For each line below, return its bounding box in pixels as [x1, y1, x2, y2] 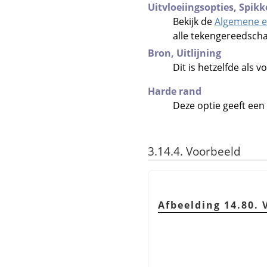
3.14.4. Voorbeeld [148, 142, 241, 159]
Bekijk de [172, 14, 215, 28]
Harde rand [148, 84, 201, 98]
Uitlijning [176, 46, 221, 60]
